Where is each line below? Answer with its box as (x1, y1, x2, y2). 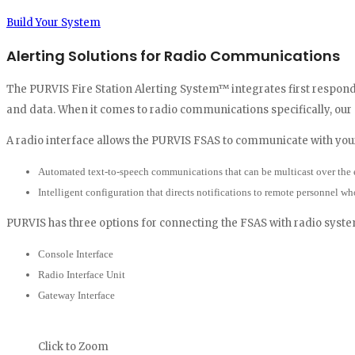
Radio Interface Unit (38, 268, 125, 281)
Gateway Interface (38, 288, 115, 301)
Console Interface (38, 247, 113, 260)
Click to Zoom (38, 339, 109, 353)
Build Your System (6, 15, 101, 29)
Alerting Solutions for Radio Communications (6, 45, 340, 66)
